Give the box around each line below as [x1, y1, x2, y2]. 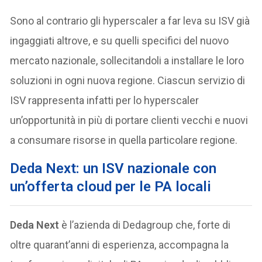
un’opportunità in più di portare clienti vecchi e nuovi [10, 114, 249, 126]
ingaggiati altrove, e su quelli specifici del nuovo [10, 35, 229, 47]
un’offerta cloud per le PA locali [10, 178, 212, 195]
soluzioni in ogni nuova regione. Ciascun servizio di [10, 74, 246, 87]
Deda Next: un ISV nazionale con [10, 160, 217, 177]
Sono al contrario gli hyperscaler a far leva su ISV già [10, 15, 250, 27]
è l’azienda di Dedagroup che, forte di [59, 219, 231, 231]
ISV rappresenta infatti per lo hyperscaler [10, 94, 199, 106]
